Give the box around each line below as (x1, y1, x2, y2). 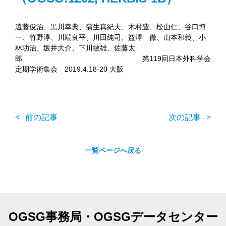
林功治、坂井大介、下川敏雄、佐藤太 (15, 44, 135, 52)
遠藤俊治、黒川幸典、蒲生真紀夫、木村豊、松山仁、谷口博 (15, 23, 206, 31)
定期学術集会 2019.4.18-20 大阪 (15, 65, 124, 73)
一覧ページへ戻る (85, 146, 141, 154)
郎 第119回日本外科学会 (15, 54, 211, 63)
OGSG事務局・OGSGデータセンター (8, 210, 218, 223)
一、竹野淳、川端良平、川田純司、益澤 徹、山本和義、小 (15, 33, 206, 41)
